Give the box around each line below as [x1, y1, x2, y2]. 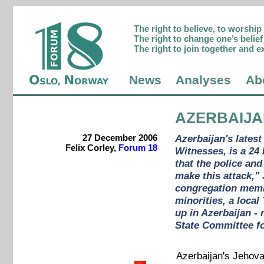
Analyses [176, 73, 232, 88]
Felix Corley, [65, 143, 118, 153]
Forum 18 [118, 143, 157, 153]
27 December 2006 [82, 133, 157, 143]
